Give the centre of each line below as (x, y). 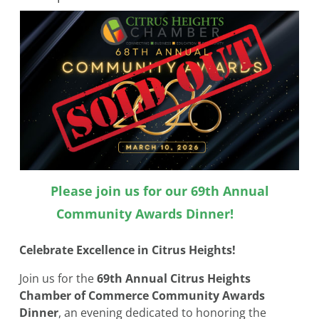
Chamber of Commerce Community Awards (142, 296)
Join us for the (58, 279)
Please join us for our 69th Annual (159, 191)
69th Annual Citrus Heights (174, 279)
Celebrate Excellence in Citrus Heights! (127, 250)
